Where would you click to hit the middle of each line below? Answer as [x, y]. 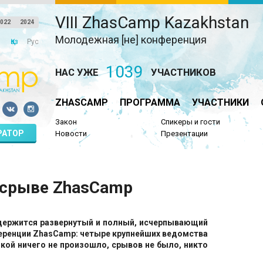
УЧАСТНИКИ [220, 102]
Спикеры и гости [191, 122]
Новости [71, 133]
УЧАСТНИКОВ [183, 72]
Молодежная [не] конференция [131, 40]
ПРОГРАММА [150, 102]
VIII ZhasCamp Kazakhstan [152, 23]
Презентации [185, 133]
